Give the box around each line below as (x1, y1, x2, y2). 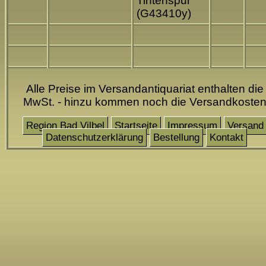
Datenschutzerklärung (46, 131, 143, 143)
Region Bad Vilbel (26, 119, 104, 131)
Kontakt (210, 131, 243, 143)
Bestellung (153, 131, 199, 143)
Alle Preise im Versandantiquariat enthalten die (26, 82, 264, 95)
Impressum (167, 119, 217, 131)
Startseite (114, 119, 157, 131)
